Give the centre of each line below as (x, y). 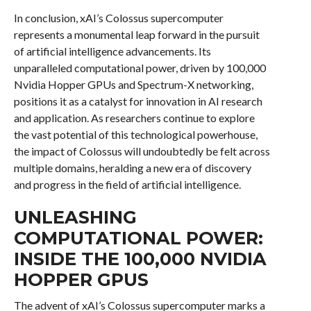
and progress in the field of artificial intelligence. (127, 184)
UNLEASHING (75, 217)
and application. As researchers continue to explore (134, 118)
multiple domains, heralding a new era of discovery (132, 168)
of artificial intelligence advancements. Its (112, 51)
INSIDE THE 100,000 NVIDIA (140, 259)
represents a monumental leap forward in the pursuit (136, 34)
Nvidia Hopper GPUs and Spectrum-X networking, (133, 84)
